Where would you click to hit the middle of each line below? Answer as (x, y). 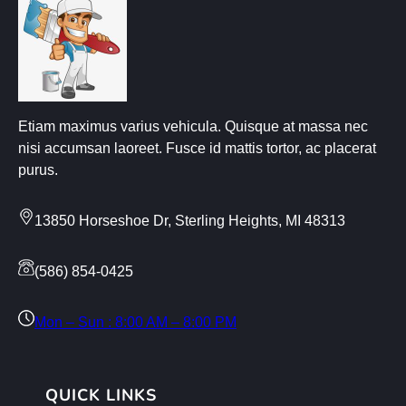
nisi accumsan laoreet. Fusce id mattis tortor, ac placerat (197, 148)
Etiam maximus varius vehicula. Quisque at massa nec (193, 126)
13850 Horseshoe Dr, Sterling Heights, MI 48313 (190, 220)
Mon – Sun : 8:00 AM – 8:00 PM (135, 322)
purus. (38, 169)
